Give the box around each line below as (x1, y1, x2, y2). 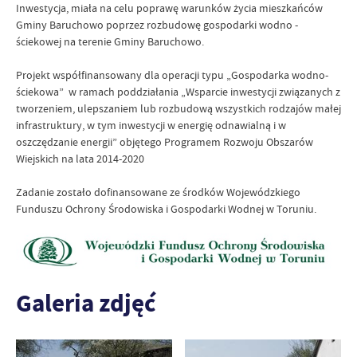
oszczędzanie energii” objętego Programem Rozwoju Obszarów (16, 135, 313, 149)
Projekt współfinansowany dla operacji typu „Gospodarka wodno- (16, 68, 328, 82)
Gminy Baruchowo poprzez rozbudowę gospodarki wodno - (16, 18, 298, 32)
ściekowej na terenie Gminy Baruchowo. (16, 34, 204, 49)
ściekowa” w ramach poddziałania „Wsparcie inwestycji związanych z (16, 84, 340, 99)
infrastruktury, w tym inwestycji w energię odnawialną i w (16, 118, 286, 132)
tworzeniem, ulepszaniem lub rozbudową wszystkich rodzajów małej (16, 101, 341, 116)
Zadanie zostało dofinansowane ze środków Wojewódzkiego (16, 185, 300, 199)
